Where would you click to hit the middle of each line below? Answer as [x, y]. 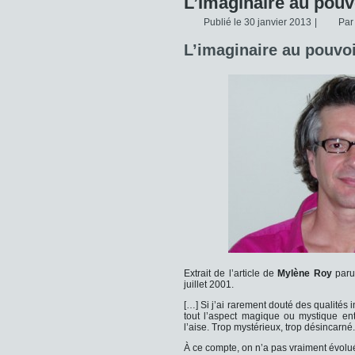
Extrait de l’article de [231, 273]
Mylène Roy [305, 273]
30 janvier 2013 [278, 22]
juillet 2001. [209, 284]
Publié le [223, 22]
